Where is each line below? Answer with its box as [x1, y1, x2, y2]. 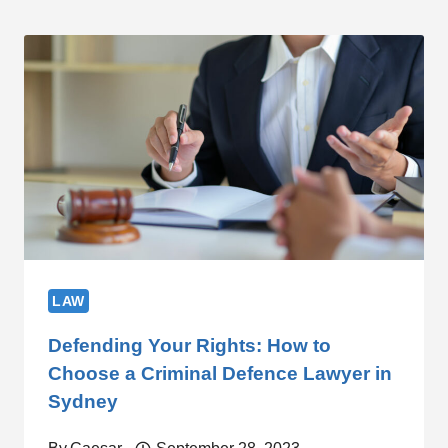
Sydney [48, 390, 118, 412]
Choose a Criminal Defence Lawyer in [48, 362, 392, 384]
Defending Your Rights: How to [48, 334, 331, 356]
